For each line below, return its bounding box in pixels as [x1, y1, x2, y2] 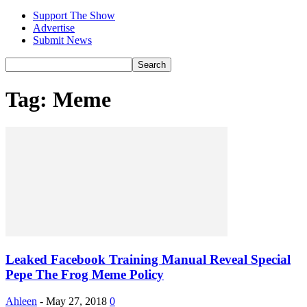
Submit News [33, 34, 92, 47]
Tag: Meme [5, 86, 111, 112]
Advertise [33, 22, 75, 34]
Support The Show [33, 10, 115, 22]
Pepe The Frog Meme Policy [5, 267, 164, 282]
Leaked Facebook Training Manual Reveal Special [5, 251, 291, 267]
